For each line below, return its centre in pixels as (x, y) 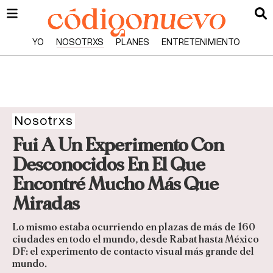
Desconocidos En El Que (108, 165)
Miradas (46, 204)
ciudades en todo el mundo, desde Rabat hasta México (136, 239)
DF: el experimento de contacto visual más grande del (133, 252)
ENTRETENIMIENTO (201, 43)
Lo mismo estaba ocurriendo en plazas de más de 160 (134, 227)
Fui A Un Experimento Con (118, 145)
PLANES (133, 43)
